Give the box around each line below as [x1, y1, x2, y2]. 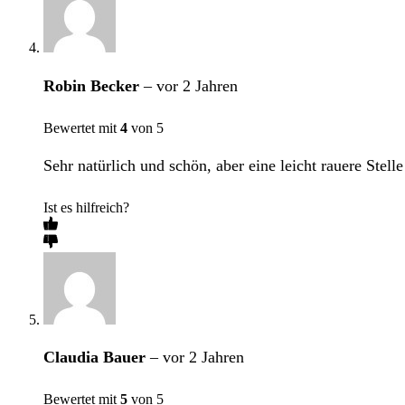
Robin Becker [43, 76, 144, 95]
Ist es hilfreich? [43, 199, 129, 215]
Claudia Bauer [43, 347, 150, 366]
